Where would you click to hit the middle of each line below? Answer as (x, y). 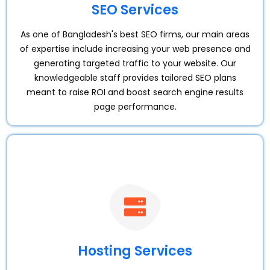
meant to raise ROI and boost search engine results (135, 92)
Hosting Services (135, 251)
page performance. (135, 107)
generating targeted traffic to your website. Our (135, 63)
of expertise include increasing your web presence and (135, 49)
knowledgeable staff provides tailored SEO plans (135, 78)
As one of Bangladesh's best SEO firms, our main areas (135, 34)
